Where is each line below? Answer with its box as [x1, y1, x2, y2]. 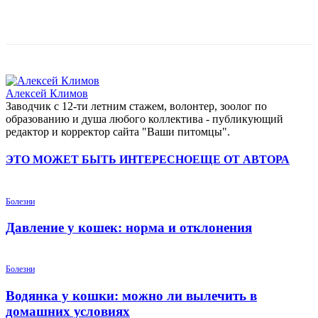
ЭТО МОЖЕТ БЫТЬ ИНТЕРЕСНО [6, 153, 192, 166]
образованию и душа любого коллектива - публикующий [6, 113, 283, 126]
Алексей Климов [6, 87, 88, 100]
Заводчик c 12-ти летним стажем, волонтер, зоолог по [6, 100, 267, 113]
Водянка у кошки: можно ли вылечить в [6, 287, 257, 303]
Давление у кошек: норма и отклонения [6, 220, 252, 236]
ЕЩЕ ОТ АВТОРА [192, 153, 290, 166]
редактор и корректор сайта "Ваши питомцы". [6, 126, 230, 138]
